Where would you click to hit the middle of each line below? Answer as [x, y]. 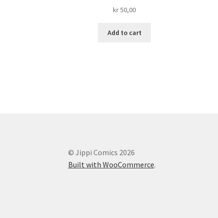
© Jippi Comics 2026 [102, 152]
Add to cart [124, 33]
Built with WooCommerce [111, 164]
